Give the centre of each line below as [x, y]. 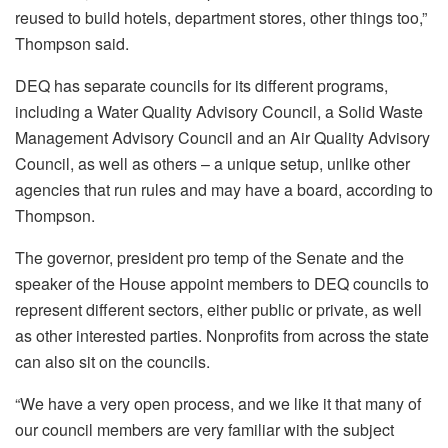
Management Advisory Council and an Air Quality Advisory [222, 138]
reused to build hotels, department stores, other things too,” [221, 18]
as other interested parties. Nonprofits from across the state [222, 336]
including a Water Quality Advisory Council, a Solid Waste [219, 112]
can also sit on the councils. [112, 362]
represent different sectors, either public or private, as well [218, 310]
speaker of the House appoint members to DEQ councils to [222, 284]
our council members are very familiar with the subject [204, 430]
